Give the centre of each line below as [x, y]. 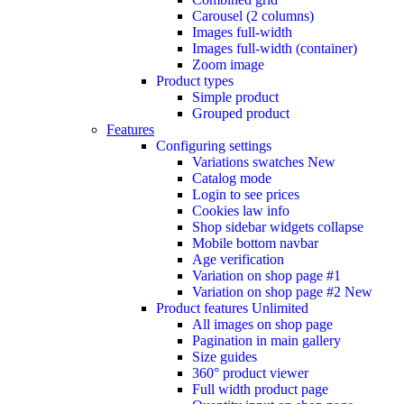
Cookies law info [241, 210]
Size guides [225, 356]
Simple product [235, 96]
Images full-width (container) [275, 48]
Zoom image [228, 64]
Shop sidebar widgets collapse [278, 226]
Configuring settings [214, 145]
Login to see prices [246, 194]
